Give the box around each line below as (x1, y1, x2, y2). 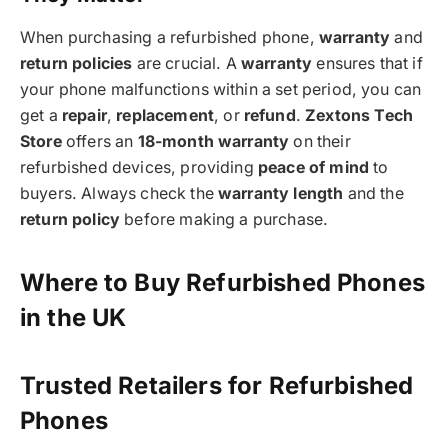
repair (61, 106, 107, 126)
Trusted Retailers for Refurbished (20, 370, 414, 400)
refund (243, 106, 296, 126)
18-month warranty (137, 132, 290, 152)
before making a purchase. (120, 210, 329, 230)
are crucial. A (132, 54, 241, 74)
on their (289, 132, 351, 152)
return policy (20, 210, 121, 230)
